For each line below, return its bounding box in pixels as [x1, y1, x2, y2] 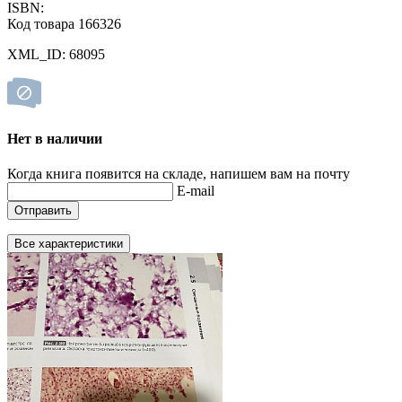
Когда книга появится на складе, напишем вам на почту [7, 166, 350, 182]
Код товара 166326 [7, 15, 121, 31]
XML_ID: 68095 [7, 46, 105, 62]
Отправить [14, 204, 72, 218]
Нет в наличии [7, 130, 102, 146]
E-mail [177, 183, 214, 199]
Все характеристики [14, 237, 123, 251]
